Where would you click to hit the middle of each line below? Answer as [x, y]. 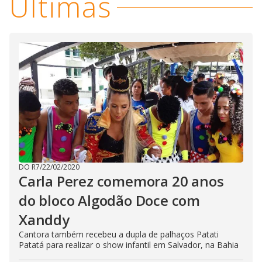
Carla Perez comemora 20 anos [121, 181]
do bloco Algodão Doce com [109, 200]
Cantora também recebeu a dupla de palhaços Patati [119, 234]
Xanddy [44, 220]
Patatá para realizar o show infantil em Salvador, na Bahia [129, 245]
